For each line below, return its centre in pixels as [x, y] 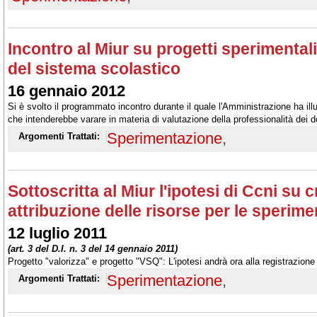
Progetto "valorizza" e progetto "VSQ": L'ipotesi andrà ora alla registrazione [161, 261]
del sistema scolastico [94, 69]
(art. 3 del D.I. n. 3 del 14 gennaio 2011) [93, 249]
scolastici [27, 132]
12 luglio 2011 [57, 233]
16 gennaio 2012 [67, 91]
